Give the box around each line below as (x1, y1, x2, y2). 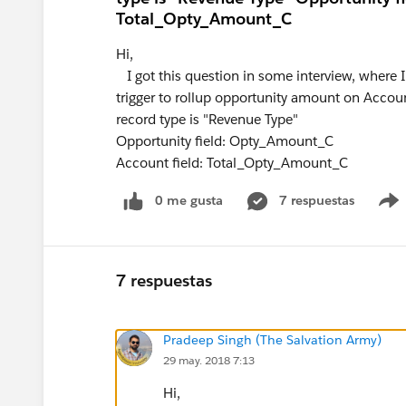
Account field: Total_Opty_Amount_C (116, 154, 348, 171)
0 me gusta (155, 192, 223, 208)
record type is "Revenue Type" (116, 111, 298, 128)
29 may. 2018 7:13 (163, 352, 255, 368)
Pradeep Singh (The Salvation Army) (163, 331, 382, 348)
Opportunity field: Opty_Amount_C (116, 132, 333, 150)
